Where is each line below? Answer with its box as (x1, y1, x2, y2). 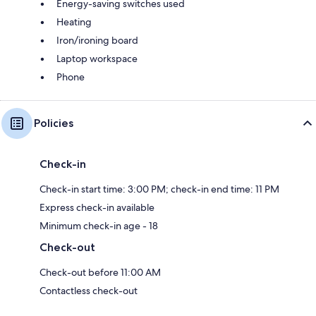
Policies (34, 116, 73, 130)
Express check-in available (39, 200, 154, 214)
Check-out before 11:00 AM (39, 265, 161, 279)
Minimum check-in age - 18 (39, 219, 158, 232)
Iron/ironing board (56, 33, 138, 47)
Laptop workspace (56, 51, 138, 65)
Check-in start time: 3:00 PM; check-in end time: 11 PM (39, 182, 279, 195)
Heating (56, 15, 92, 28)
